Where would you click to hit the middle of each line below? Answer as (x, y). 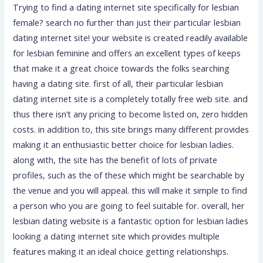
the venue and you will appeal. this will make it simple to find (130, 190)
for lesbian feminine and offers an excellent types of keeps (127, 53)
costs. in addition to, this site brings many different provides (131, 129)
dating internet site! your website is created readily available (131, 37)
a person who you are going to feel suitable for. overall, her (129, 205)
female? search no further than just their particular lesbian (127, 22)
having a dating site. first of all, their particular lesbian (118, 83)
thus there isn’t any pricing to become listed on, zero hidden (131, 114)
